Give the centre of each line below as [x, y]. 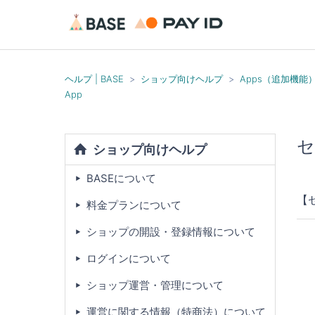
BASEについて [121, 178]
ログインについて [129, 258]
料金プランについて [134, 205]
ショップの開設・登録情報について [171, 231]
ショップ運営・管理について [155, 285]
